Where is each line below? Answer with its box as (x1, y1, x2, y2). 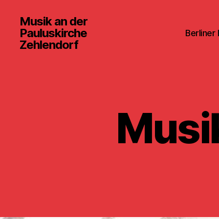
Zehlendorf (20, 37, 79, 52)
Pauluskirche (20, 25, 88, 40)
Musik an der (20, 14, 88, 28)
